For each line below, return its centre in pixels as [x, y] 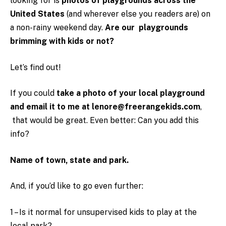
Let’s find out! [35, 67]
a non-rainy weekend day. [58, 27]
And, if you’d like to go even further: [77, 186]
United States [37, 14]
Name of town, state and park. [71, 160]
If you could [32, 93]
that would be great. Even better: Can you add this [104, 121]
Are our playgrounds [147, 27]
